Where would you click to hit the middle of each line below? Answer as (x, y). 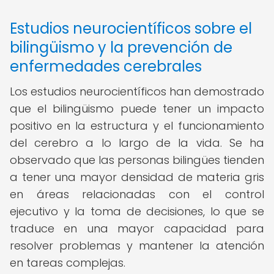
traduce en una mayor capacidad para (137, 228)
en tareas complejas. (68, 263)
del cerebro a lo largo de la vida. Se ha (137, 143)
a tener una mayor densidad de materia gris (137, 177)
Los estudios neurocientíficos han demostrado (137, 91)
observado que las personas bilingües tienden (137, 160)
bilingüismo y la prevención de (121, 47)
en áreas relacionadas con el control (137, 194)
